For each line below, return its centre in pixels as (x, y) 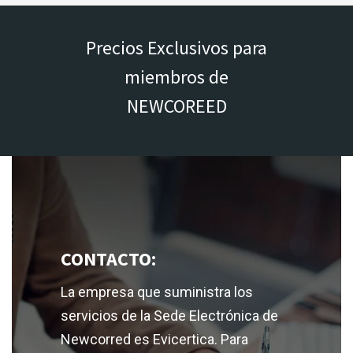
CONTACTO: (108, 258)
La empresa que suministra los (156, 292)
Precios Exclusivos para (176, 47)
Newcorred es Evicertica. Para (154, 339)
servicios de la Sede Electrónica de (169, 315)
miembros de (176, 76)
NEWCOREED (176, 106)
